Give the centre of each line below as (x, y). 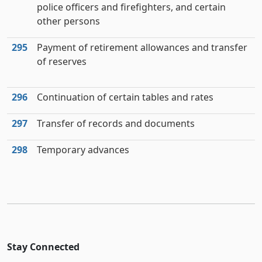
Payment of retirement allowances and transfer (142, 47)
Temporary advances (83, 150)
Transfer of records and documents (116, 123)
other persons (68, 21)
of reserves (62, 61)
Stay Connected (43, 247)
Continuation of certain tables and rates (125, 97)
